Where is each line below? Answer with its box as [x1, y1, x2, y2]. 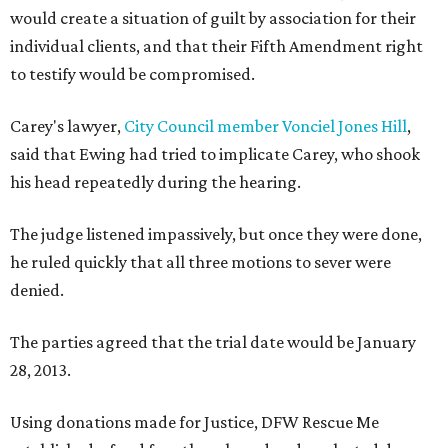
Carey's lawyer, [10, 116, 124, 136]
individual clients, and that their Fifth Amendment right [10, 36, 423, 56]
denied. [10, 280, 64, 300]
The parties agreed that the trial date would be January [10, 332, 416, 352]
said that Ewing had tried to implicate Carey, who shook [10, 144, 420, 164]
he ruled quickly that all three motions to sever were [10, 252, 391, 272]
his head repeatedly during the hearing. [10, 172, 301, 192]
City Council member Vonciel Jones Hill [124, 116, 407, 136]
